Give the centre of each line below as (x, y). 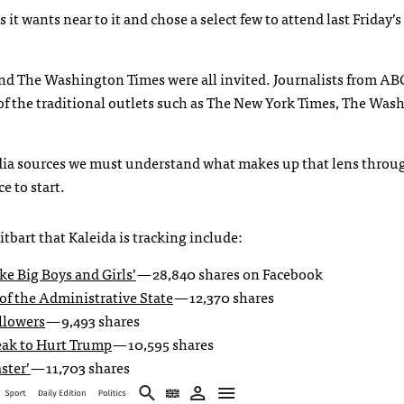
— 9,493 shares (92, 320)
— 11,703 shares (80, 367)
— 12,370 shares (224, 296)
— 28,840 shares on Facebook (230, 273)
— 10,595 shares (163, 343)
